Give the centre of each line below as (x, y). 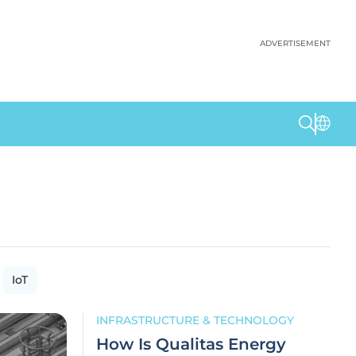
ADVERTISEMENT (295, 43)
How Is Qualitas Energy (191, 344)
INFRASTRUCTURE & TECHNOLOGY (195, 320)
